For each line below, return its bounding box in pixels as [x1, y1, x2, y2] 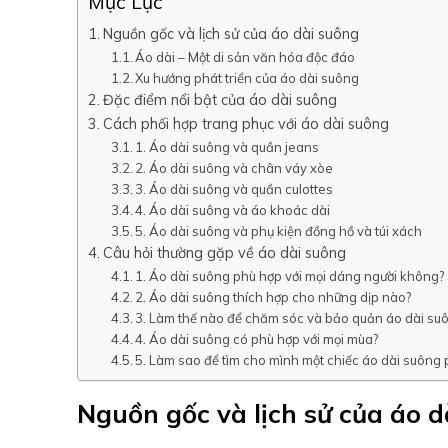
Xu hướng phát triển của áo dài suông [135, 70, 360, 87]
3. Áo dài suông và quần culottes [135, 181, 334, 198]
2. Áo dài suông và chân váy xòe [135, 160, 334, 177]
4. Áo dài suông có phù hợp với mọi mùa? [135, 331, 379, 348]
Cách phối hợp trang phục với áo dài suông [102, 114, 389, 134]
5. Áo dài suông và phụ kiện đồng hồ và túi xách [135, 223, 423, 240]
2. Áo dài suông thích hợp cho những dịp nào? [135, 289, 412, 306]
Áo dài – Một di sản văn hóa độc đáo [135, 49, 356, 66]
